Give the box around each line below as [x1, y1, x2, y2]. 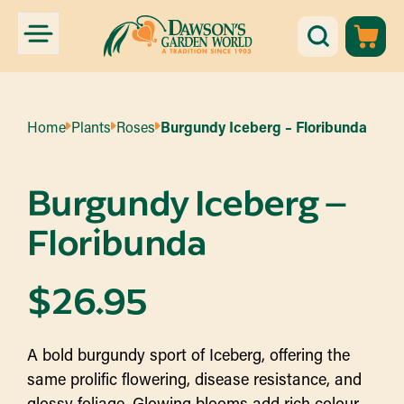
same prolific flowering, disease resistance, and [27, 368, 362, 390]
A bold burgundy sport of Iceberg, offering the [27, 344, 350, 365]
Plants [71, 117, 111, 136]
